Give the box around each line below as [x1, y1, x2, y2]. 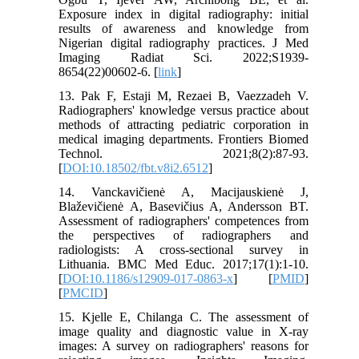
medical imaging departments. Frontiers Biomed [58, 132, 309, 147]
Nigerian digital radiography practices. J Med [58, 36, 309, 50]
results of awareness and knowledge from [58, 22, 309, 36]
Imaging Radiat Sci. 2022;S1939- [58, 50, 309, 65]
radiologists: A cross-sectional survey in [58, 243, 309, 257]
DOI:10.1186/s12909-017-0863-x [63, 272, 234, 286]
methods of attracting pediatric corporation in [58, 118, 309, 132]
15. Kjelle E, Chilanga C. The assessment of [58, 310, 309, 325]
